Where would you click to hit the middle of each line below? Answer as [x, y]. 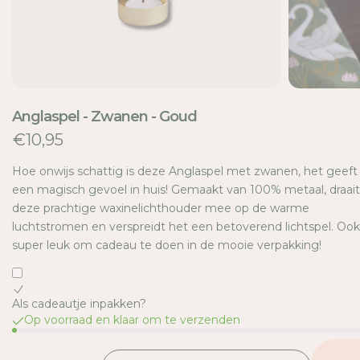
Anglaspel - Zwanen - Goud [104, 117]
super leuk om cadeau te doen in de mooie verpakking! [167, 245]
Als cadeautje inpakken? [79, 304]
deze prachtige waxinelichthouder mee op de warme [161, 209]
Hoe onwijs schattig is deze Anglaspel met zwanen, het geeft [185, 172]
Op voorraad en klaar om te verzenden [132, 320]
